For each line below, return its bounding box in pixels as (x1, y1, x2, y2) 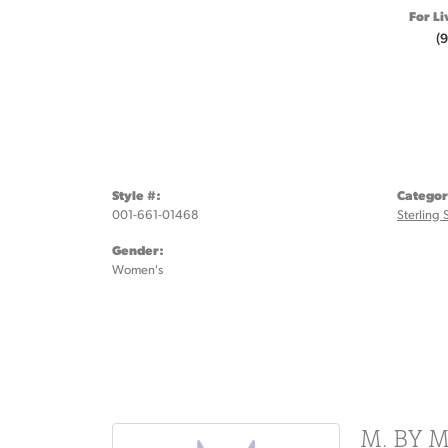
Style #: (112, 186, 161, 203)
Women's (112, 261, 163, 277)
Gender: (112, 241, 164, 258)
